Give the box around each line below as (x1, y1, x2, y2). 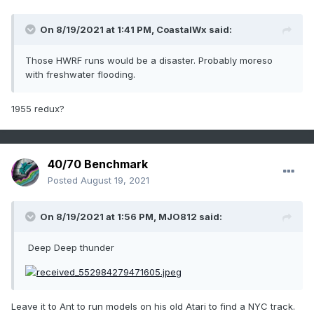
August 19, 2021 (81, 175, 149, 186)
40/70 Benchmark (48, 157, 148, 172)
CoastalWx (156, 24, 207, 36)
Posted (48, 175, 81, 186)
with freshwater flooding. (25, 69, 135, 81)
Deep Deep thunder (25, 242, 117, 254)
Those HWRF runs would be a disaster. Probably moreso (25, 55, 273, 67)
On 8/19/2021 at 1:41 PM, (40, 24, 156, 36)
